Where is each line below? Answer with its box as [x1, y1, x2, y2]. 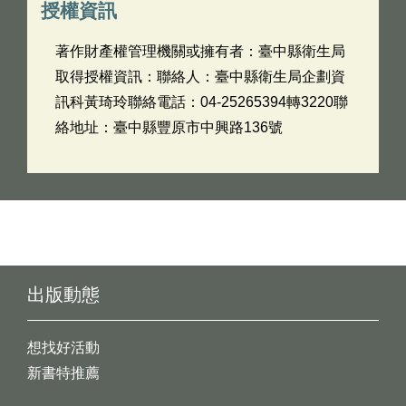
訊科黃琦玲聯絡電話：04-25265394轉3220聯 [55, 94, 348, 110]
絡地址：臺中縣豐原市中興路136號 [55, 120, 283, 135]
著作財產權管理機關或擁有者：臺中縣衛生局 [55, 43, 345, 59]
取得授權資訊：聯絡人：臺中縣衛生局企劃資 [55, 69, 345, 84]
